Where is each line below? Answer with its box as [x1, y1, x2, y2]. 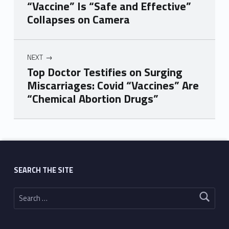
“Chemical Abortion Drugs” [27, 90, 158, 108]
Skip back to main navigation [13, 114, 50, 127]
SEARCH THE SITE [13, 164, 73, 176]
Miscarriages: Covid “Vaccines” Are [27, 77, 199, 95]
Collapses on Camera [27, 11, 130, 28]
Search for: [13, 182, 25, 194]
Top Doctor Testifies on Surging [27, 63, 182, 81]
